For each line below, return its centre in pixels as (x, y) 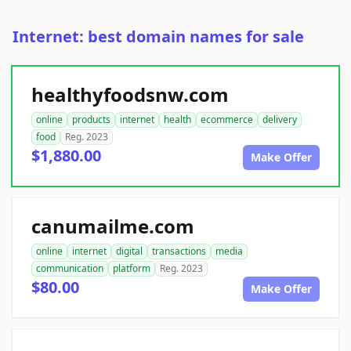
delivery (280, 120)
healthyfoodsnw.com (130, 95)
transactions (179, 251)
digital (129, 251)
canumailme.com (113, 226)
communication (70, 269)
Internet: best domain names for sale (158, 37)
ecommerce (227, 120)
